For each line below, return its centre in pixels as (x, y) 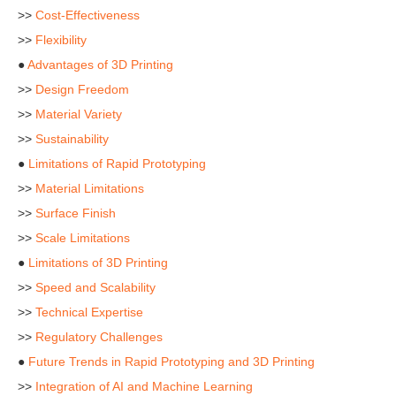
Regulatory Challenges (99, 337)
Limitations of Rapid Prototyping (117, 164)
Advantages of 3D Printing (100, 65)
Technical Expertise (89, 312)
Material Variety (79, 114)
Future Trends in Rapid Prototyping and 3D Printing (171, 362)
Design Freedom (82, 89)
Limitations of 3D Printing (98, 263)
